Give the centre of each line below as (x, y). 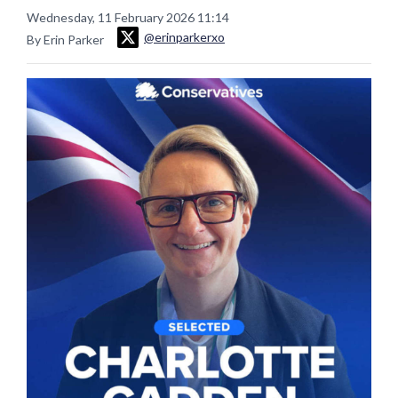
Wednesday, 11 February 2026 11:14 (128, 17)
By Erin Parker (67, 39)
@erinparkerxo (184, 37)
